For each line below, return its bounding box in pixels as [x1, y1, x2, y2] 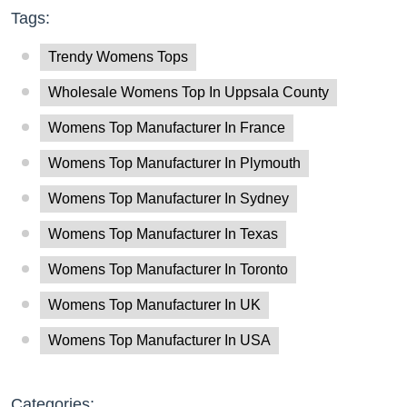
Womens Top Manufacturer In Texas [48, 226, 278, 243]
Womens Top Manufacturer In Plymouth [48, 155, 301, 172]
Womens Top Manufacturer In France [48, 120, 285, 136]
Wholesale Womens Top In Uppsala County [48, 84, 329, 101]
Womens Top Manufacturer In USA [48, 333, 271, 349]
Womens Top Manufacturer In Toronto [48, 262, 288, 278]
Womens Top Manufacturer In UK [48, 297, 261, 313]
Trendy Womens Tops [48, 49, 188, 65]
